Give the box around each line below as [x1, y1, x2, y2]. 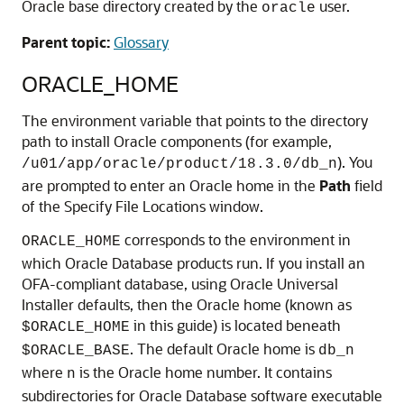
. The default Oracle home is [130, 339, 318, 358]
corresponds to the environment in [121, 230, 351, 249]
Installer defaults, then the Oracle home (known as [22, 295, 352, 314]
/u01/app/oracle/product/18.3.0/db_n [22, 156, 337, 172]
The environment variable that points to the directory [22, 111, 368, 130]
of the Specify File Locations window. [22, 197, 263, 216]
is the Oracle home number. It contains [76, 363, 332, 381]
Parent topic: [22, 32, 110, 51]
